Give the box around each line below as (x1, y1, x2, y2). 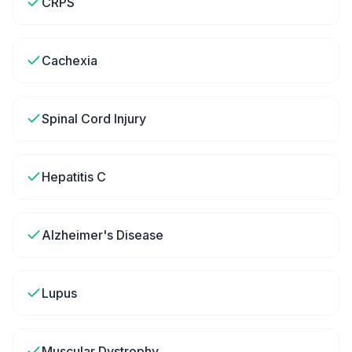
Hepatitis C (42, 169, 106, 185)
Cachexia (42, 53, 97, 68)
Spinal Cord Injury (42, 111, 146, 126)
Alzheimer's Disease (42, 227, 163, 243)
